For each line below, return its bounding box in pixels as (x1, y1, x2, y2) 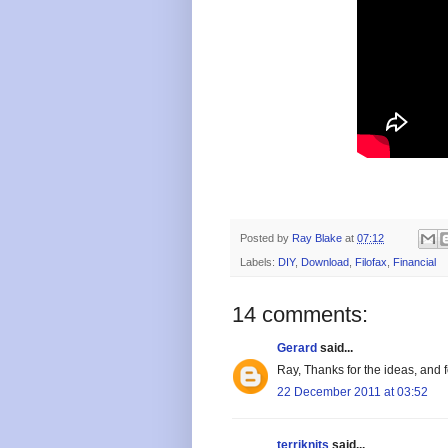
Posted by (240, 231, 292, 244)
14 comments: (232, 302, 368, 328)
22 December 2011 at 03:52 (277, 385, 428, 400)
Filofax (355, 256, 387, 269)
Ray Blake (292, 231, 342, 244)
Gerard (277, 341, 317, 356)
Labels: (240, 256, 278, 269)
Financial (393, 256, 436, 269)
